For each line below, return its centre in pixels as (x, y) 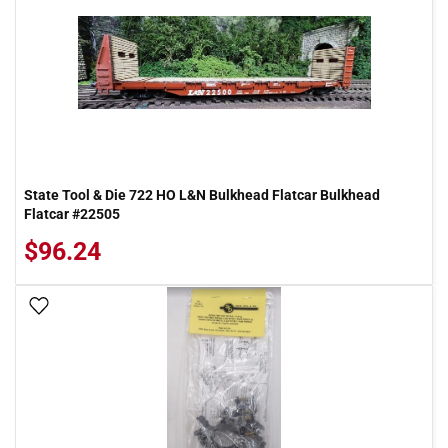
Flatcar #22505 (72, 214)
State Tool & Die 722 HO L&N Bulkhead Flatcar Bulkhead (202, 195)
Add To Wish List (108, 307)
